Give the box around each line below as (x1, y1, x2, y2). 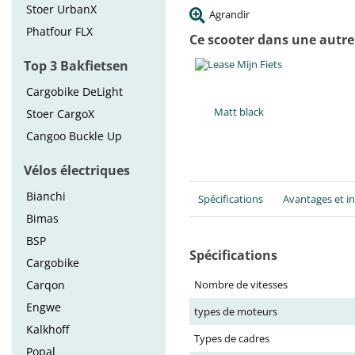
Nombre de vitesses (194, 277, 288, 292)
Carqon (26, 277, 65, 292)
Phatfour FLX (26, 24, 93, 39)
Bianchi (26, 189, 66, 204)
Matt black (213, 105, 264, 119)
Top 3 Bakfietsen (24, 57, 128, 74)
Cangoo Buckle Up (26, 128, 122, 143)
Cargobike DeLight (26, 84, 123, 99)
